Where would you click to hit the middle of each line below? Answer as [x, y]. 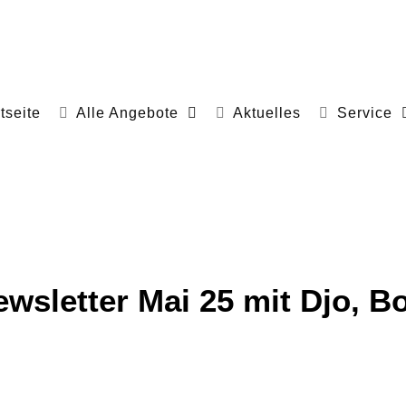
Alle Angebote [128, 112]
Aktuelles [267, 112]
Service [364, 112]
